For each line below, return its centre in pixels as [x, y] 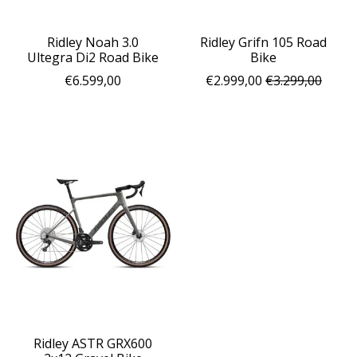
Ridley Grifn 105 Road [264, 42]
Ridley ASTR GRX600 [93, 343]
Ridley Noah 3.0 [93, 42]
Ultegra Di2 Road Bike [93, 57]
